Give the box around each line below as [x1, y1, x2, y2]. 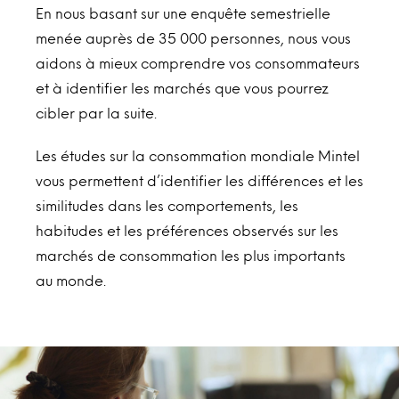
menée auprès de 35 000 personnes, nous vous [36, 31, 351, 44]
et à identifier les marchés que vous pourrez [36, 81, 329, 94]
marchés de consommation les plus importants [36, 248, 346, 261]
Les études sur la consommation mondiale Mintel [36, 149, 360, 161]
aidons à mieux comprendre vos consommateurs [36, 56, 360, 69]
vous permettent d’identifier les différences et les [36, 174, 363, 186]
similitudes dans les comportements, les [36, 199, 298, 211]
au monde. [36, 273, 106, 286]
